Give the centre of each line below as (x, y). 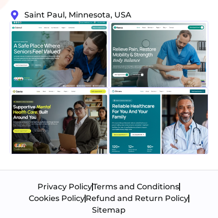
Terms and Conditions (136, 186)
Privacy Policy (65, 186)
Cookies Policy (56, 198)
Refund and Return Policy (137, 198)
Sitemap (109, 210)
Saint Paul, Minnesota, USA (78, 15)
